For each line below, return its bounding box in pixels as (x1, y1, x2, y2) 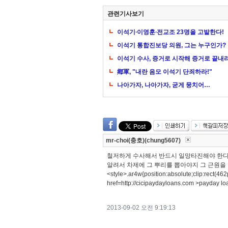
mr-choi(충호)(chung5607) (106, 137, 185, 144)
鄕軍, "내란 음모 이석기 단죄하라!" (117, 68, 212, 75)
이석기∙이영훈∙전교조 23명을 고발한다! (117, 28, 224, 36)
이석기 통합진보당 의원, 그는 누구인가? (117, 42, 226, 49)
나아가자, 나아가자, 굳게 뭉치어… (117, 81, 210, 89)
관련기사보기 (107, 10, 144, 17)
